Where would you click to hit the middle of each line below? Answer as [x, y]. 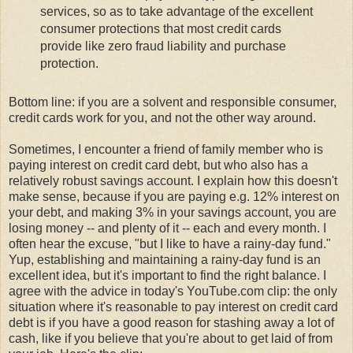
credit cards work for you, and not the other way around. [162, 118]
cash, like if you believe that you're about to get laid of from [171, 339]
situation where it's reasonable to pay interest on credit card [173, 307]
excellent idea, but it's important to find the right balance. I [167, 276]
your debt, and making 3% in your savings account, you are [173, 213]
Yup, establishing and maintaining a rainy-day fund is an [165, 260]
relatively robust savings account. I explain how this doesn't [173, 181]
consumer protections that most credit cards [160, 29]
